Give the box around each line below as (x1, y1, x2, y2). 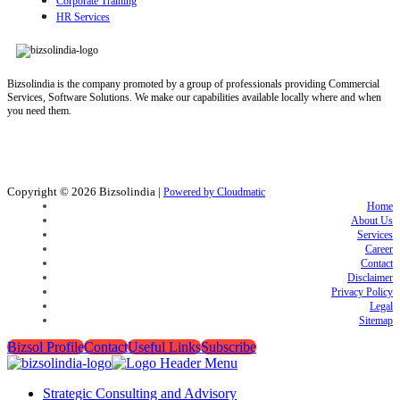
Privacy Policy (331, 286, 393, 299)
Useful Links (128, 339, 201, 355)
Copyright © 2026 (7, 185, 99, 199)
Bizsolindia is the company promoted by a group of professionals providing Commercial (7, 78, 379, 91)
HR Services (56, 11, 110, 24)
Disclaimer (347, 271, 393, 285)
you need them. (7, 104, 71, 118)
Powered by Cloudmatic (163, 186, 265, 199)
